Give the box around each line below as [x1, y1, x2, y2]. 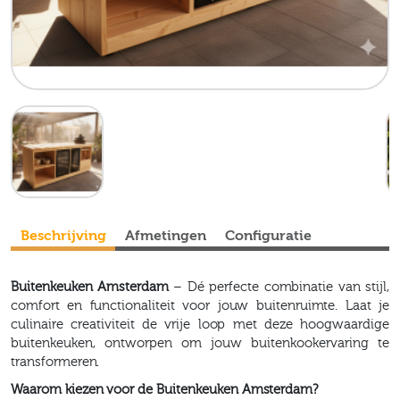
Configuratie [225, 227, 312, 244]
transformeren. [11, 354, 100, 370]
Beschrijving [20, 227, 106, 244]
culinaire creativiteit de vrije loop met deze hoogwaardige [11, 316, 389, 332]
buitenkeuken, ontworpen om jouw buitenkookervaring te [11, 335, 389, 351]
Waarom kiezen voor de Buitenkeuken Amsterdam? [11, 381, 319, 397]
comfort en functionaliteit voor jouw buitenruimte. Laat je [11, 297, 389, 313]
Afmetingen [124, 227, 206, 244]
